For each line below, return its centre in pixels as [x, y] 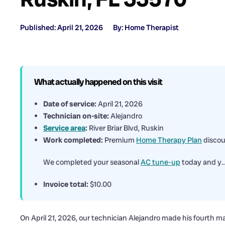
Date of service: [70, 104]
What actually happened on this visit [98, 82]
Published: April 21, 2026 [62, 28]
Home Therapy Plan [169, 140]
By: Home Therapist [146, 28]
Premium [120, 140]
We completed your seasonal [92, 162]
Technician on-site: [76, 116]
